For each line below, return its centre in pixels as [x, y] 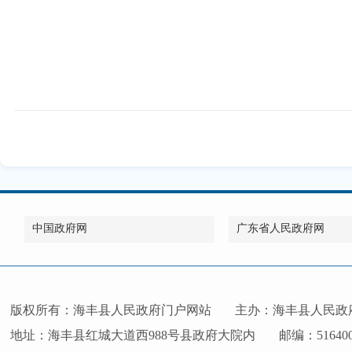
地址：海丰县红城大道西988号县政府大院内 [133, 335]
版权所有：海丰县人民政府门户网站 [111, 310]
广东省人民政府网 [281, 228]
